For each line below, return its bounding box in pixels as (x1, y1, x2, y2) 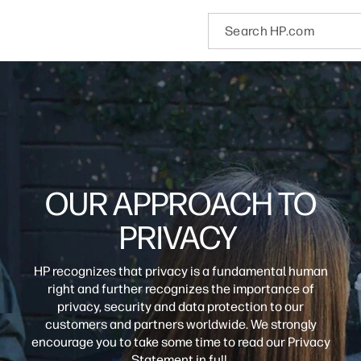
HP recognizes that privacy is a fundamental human (33, 263, 328, 279)
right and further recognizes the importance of (47, 280, 314, 297)
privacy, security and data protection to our (57, 298, 304, 314)
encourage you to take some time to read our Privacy (31, 334, 330, 350)
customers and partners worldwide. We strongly (44, 316, 317, 332)
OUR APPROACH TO (44, 184, 317, 223)
